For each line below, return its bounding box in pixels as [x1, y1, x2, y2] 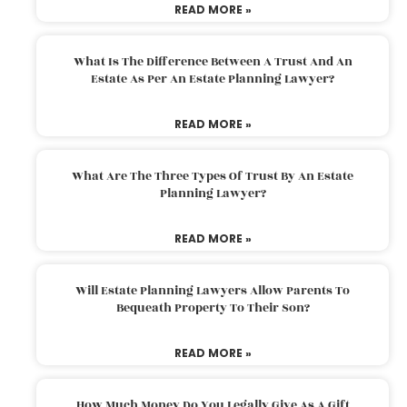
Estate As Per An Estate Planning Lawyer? [91, 69, 334, 88]
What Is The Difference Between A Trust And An [73, 52, 352, 71]
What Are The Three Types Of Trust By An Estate [72, 166, 353, 185]
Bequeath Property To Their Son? [115, 298, 310, 317]
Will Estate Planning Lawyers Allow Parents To [75, 281, 350, 300]
